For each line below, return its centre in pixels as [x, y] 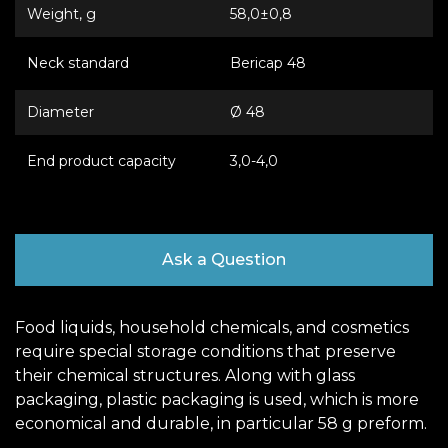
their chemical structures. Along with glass [185, 375]
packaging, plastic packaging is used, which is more [217, 399]
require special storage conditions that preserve [205, 351]
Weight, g [61, 14]
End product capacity [101, 161]
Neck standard [78, 63]
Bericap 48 [268, 63]
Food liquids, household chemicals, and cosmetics [212, 327]
